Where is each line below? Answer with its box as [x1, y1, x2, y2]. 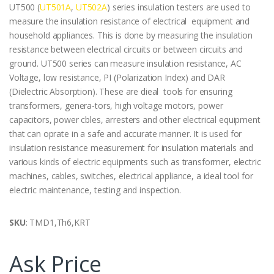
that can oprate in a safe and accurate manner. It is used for [9, 127, 242, 139]
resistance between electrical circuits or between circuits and [9, 43, 243, 55]
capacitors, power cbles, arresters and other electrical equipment [9, 113, 261, 125]
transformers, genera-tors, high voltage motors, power [9, 99, 223, 111]
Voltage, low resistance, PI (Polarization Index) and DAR [9, 71, 225, 83]
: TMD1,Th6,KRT [25, 216, 91, 228]
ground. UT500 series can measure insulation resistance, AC [9, 57, 242, 69]
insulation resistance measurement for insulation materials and [9, 141, 254, 154]
